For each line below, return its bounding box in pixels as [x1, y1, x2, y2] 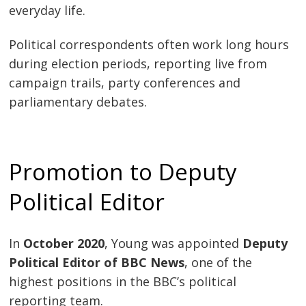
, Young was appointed [105, 235, 243, 252]
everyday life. [9, 2, 86, 19]
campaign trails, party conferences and [9, 74, 241, 91]
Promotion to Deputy [9, 156, 238, 188]
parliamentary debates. [9, 93, 148, 110]
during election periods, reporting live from [9, 55, 268, 72]
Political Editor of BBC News [9, 254, 185, 271]
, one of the [184, 254, 253, 271]
